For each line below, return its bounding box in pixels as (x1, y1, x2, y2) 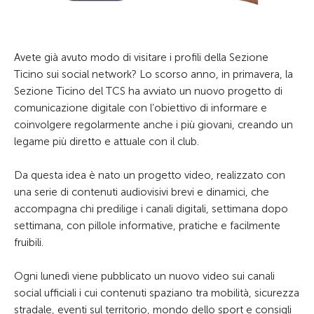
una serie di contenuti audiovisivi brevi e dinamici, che (14, 186, 269, 198)
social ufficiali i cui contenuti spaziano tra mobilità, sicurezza (14, 287, 299, 299)
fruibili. (14, 236, 43, 249)
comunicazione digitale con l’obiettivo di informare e (14, 102, 267, 114)
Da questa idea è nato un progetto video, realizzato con (14, 169, 285, 182)
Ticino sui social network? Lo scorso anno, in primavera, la (14, 68, 293, 81)
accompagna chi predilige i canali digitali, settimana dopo (14, 203, 288, 215)
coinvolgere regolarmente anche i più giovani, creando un (14, 118, 293, 131)
